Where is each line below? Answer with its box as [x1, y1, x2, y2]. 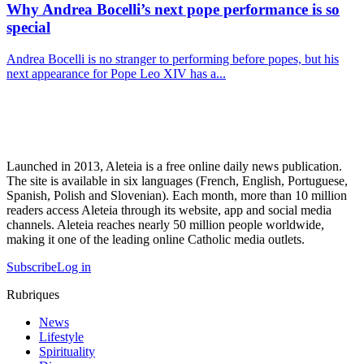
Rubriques [6, 288, 59, 302]
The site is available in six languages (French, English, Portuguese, [6, 174, 348, 188]
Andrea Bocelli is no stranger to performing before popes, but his [6, 52, 339, 67]
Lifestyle [39, 330, 84, 344]
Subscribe [6, 260, 57, 275]
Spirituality [39, 344, 95, 359]
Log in [57, 260, 91, 275]
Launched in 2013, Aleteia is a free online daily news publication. [6, 159, 342, 174]
